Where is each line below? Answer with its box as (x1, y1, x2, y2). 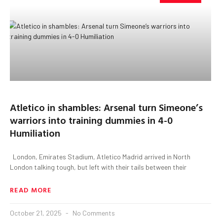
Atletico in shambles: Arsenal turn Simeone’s (10, 99, 203, 114)
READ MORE (10, 184, 52, 195)
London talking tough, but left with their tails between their (10, 162, 186, 171)
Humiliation (10, 125, 60, 140)
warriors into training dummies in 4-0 (10, 112, 173, 127)
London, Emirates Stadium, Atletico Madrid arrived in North (10, 152, 190, 161)
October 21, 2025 (10, 208, 63, 217)
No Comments (71, 208, 115, 217)
